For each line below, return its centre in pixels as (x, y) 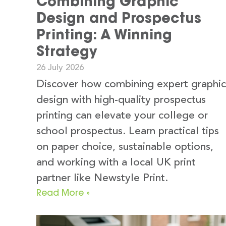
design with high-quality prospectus (121, 100)
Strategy (67, 51)
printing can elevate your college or (122, 116)
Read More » (63, 192)
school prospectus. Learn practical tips (128, 131)
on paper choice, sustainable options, (125, 147)
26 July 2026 (60, 68)
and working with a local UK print (116, 162)
